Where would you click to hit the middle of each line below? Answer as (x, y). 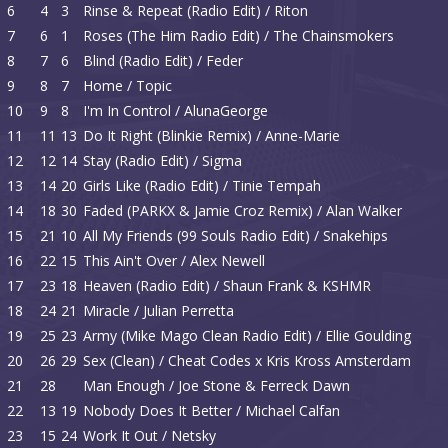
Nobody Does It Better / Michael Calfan (211, 410)
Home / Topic (127, 85)
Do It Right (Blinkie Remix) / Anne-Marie (211, 135)
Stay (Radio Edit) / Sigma (162, 160)
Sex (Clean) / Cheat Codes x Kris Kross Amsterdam (247, 360)
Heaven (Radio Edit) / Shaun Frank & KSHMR (227, 285)
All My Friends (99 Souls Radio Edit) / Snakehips (235, 235)
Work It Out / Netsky (149, 435)
